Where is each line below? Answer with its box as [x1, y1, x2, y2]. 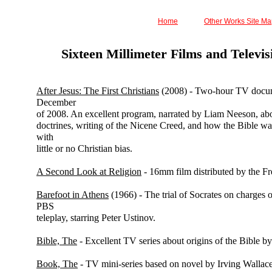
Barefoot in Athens [36, 189, 109, 200]
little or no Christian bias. [36, 143, 132, 154]
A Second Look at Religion [36, 166, 141, 177]
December [36, 97, 76, 107]
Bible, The [36, 236, 77, 246]
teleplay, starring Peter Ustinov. [36, 212, 155, 223]
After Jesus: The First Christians [36, 86, 159, 96]
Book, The [36, 259, 78, 269]
